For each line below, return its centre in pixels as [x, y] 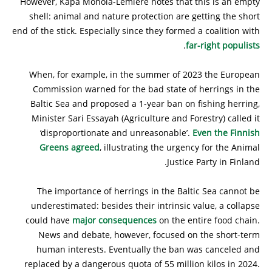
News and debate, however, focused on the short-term [149, 234]
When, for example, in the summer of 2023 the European [144, 74]
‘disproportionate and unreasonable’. [116, 132]
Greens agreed [70, 147]
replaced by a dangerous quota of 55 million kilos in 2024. [142, 263]
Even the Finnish [226, 132]
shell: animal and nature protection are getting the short [144, 16]
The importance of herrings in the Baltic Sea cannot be [148, 191]
